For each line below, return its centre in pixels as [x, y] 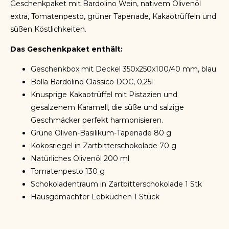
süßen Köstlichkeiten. [48, 29]
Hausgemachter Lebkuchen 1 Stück [95, 197]
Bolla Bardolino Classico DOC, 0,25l [92, 82]
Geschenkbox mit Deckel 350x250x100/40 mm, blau [123, 69]
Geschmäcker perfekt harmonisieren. [97, 120]
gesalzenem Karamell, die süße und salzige [107, 107]
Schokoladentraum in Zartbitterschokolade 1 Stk [116, 184]
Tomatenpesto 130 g [68, 171]
